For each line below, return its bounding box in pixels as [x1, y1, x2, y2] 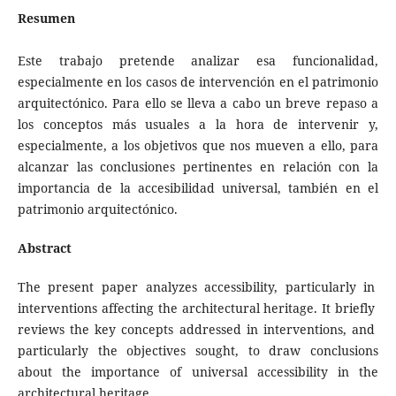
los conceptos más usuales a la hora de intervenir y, [17, 115, 379, 133]
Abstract [17, 239, 72, 256]
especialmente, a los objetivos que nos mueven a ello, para [17, 136, 379, 154]
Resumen [17, 9, 75, 27]
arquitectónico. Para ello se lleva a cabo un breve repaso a [17, 94, 379, 111]
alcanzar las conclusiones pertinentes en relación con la [17, 157, 379, 175]
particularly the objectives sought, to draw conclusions [17, 341, 379, 359]
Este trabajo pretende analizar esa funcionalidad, [17, 51, 379, 69]
